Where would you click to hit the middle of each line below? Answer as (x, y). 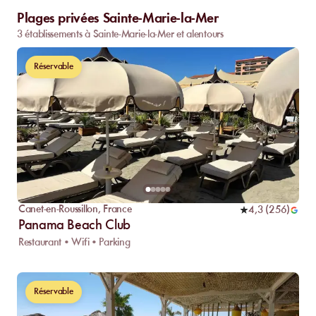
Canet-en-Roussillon (58, 210)
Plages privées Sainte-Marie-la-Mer (118, 19)
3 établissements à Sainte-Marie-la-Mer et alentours (120, 35)
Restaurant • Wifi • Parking (74, 243)
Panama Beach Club (74, 226)
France (117, 210)
